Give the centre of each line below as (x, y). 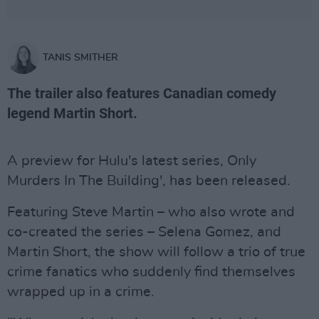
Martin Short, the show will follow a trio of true (156, 252)
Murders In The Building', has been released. (149, 181)
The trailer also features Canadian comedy (142, 93)
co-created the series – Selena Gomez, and (144, 232)
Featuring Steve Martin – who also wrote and (151, 212)
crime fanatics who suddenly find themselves (151, 272)
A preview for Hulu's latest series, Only (132, 161)
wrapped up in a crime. (81, 292)
